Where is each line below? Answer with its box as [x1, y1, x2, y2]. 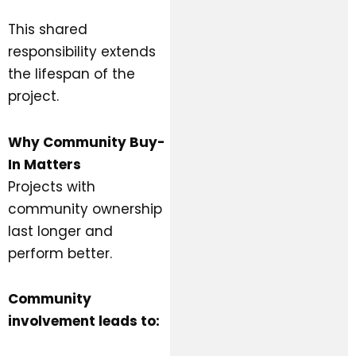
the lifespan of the [8, 64, 135, 83]
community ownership [8, 199, 162, 219]
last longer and [8, 221, 113, 241]
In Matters [8, 154, 81, 174]
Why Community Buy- [8, 132, 165, 152]
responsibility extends [8, 41, 156, 61]
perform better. [8, 243, 112, 263]
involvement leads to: [8, 311, 160, 331]
